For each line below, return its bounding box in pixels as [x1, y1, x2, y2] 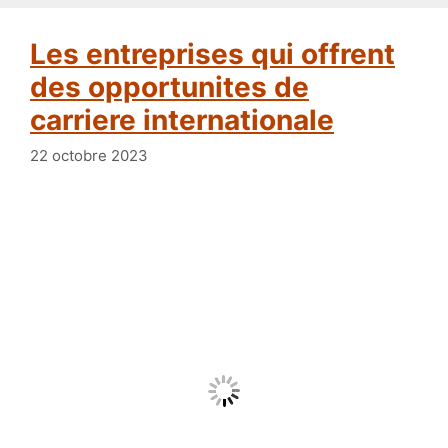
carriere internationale [30, 103, 334, 138]
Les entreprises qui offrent [30, 37, 46, 72]
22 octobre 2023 [30, 145, 148, 165]
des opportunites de [30, 70, 309, 105]
